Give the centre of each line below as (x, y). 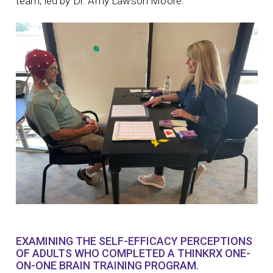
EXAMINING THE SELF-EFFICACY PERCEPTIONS (134, 241)
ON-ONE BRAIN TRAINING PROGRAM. (107, 265)
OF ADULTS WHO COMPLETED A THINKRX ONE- (133, 253)
